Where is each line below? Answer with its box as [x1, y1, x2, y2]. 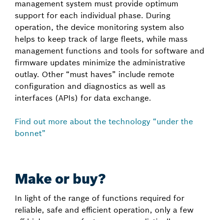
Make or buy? [15, 170, 106, 188]
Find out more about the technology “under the [15, 116, 193, 126]
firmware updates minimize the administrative [15, 57, 185, 67]
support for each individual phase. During [15, 10, 170, 20]
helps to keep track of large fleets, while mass [15, 34, 188, 44]
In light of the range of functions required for [15, 193, 184, 203]
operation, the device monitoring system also [15, 22, 184, 32]
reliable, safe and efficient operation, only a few [15, 205, 193, 215]
